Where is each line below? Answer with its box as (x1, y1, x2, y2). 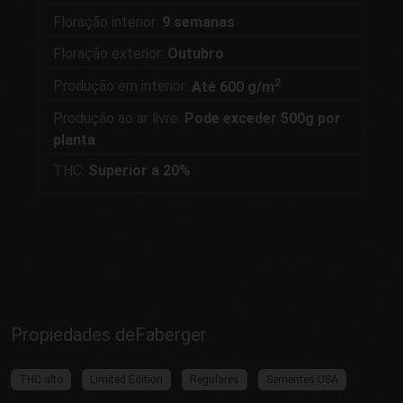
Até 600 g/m (192, 77, 274, 95)
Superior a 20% (88, 162, 191, 180)
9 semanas (162, 13, 235, 31)
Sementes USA (266, 372, 338, 386)
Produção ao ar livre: (53, 109, 184, 127)
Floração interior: (53, 13, 162, 31)
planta (53, 130, 95, 148)
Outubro (167, 44, 224, 62)
